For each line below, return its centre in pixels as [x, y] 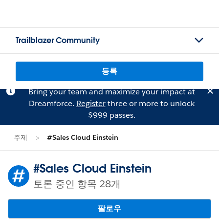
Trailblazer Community [58, 40]
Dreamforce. [52, 103]
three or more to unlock [150, 103]
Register [91, 103]
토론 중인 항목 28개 [77, 184]
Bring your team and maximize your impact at [111, 92]
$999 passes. [111, 115]
